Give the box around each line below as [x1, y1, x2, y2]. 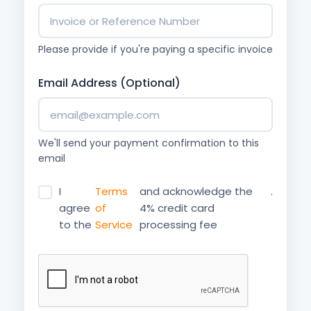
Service [94, 217, 133, 232]
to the [59, 217, 94, 232]
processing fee [140, 217, 218, 232]
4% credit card [140, 201, 215, 215]
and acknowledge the [140, 184, 253, 199]
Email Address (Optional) [38, 75, 180, 91]
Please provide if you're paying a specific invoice [38, 42, 273, 56]
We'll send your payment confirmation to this [38, 136, 259, 150]
